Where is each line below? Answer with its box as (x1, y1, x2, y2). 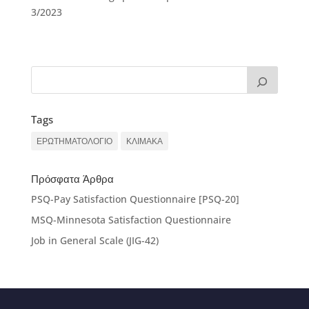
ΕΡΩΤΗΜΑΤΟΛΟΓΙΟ (36, 135, 112, 147)
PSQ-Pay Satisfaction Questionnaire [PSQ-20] (30, 192, 239, 206)
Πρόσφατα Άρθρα (30, 172, 114, 186)
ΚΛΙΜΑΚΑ (126, 135, 163, 147)
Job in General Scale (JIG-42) (30, 234, 159, 247)
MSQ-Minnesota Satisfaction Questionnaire (30, 213, 231, 226)
